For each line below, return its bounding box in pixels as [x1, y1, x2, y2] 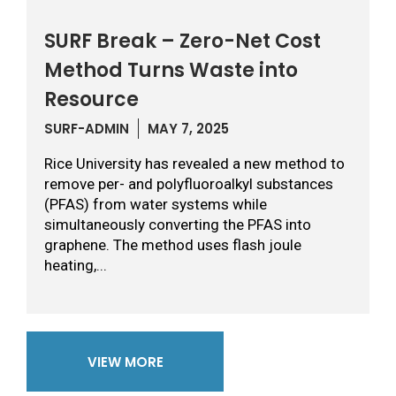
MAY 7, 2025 [148, 119, 229, 138]
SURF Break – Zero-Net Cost [44, 27, 321, 55]
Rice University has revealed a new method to [44, 155, 345, 172]
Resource [44, 86, 139, 113]
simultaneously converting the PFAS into [44, 216, 311, 233]
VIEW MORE [87, 352, 164, 371]
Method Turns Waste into [44, 57, 298, 84]
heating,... [44, 256, 107, 274]
